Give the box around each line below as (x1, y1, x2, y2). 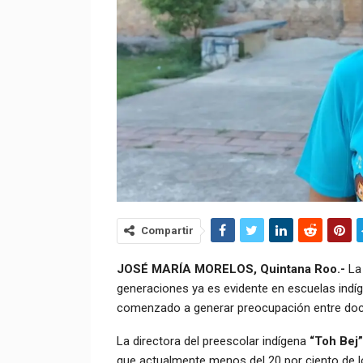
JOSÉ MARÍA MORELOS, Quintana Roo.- (116, 262, 345, 277)
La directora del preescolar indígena (116, 334, 310, 349)
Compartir (140, 224, 194, 237)
